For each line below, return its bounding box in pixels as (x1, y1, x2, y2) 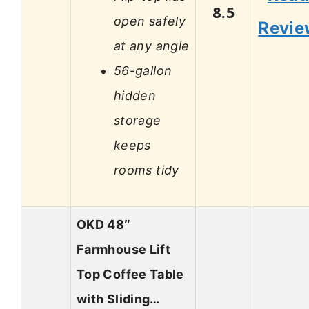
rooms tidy (114, 162, 179, 177)
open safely (114, 13, 186, 28)
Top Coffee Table (77, 267, 184, 282)
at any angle (114, 38, 190, 53)
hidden (114, 88, 157, 103)
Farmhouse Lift (77, 242, 171, 257)
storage (114, 112, 161, 128)
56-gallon (114, 63, 172, 78)
